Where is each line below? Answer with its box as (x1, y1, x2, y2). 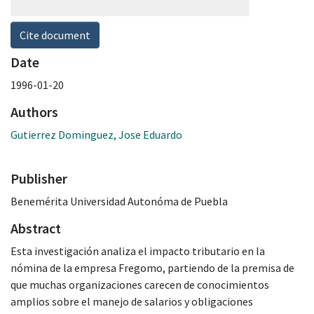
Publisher (11, 169, 67, 187)
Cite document (20, 27, 90, 42)
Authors (11, 102, 58, 121)
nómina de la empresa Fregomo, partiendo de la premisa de (11, 260, 294, 275)
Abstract (11, 219, 61, 237)
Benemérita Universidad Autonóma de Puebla (11, 193, 228, 208)
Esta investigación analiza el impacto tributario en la (11, 243, 265, 258)
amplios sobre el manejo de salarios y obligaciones (11, 294, 253, 308)
